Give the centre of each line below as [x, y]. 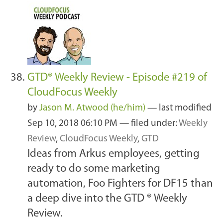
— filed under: [149, 124]
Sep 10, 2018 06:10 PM [73, 124]
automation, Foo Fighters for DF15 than [120, 184]
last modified [185, 109]
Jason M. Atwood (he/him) [92, 109]
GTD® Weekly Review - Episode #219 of [117, 78]
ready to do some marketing [94, 169]
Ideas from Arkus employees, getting [113, 154]
